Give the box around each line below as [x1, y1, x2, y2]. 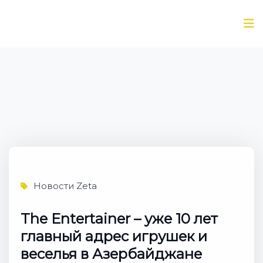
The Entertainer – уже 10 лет [21, 210, 218, 227]
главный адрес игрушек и [21, 228, 207, 245]
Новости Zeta [33, 180, 97, 191]
